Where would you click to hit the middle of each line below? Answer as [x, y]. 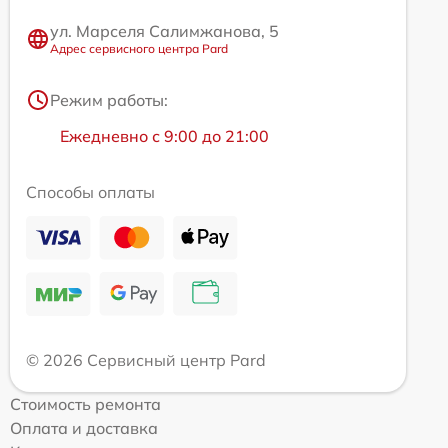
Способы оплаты [90, 192]
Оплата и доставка [84, 428]
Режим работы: [109, 100]
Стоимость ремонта [85, 404]
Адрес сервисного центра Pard [139, 49]
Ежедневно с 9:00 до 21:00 [164, 136]
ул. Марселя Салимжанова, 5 [164, 31]
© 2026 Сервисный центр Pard [146, 360]
